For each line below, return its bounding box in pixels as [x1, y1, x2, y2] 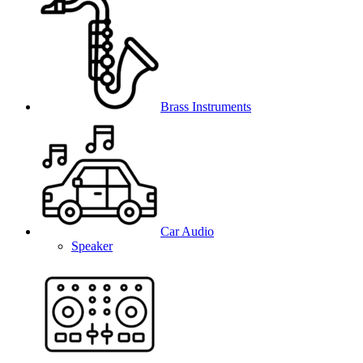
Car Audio [160, 224, 214, 239]
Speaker [71, 239, 113, 254]
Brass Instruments [160, 100, 251, 114]
